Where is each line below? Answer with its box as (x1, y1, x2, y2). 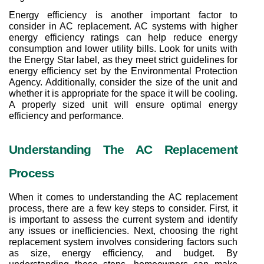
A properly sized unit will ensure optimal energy (9, 99, 237, 110)
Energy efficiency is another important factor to (9, 9, 237, 20)
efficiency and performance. (9, 110, 124, 121)
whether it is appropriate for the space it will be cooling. (9, 88, 237, 98)
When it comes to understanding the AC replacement (9, 192, 237, 202)
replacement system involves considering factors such (9, 236, 237, 247)
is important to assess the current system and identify (9, 214, 237, 225)
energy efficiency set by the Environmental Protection (9, 65, 237, 76)
